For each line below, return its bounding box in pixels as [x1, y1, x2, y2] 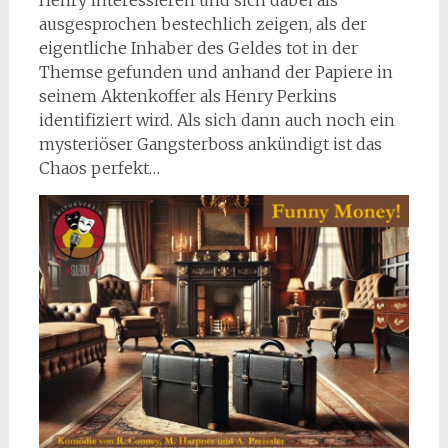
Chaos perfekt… [38, 158, 160, 179]
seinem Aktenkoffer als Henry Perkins [38, 86, 337, 107]
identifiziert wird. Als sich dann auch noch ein [38, 110, 395, 131]
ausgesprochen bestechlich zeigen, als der [38, 14, 367, 35]
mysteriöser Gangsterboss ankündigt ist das [38, 134, 382, 155]
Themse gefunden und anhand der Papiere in [38, 62, 393, 83]
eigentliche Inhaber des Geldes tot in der [38, 38, 358, 59]
